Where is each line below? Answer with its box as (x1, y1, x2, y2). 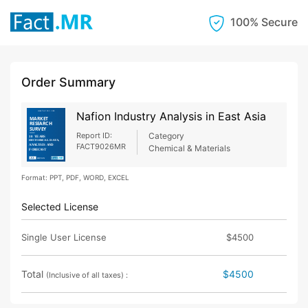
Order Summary (21, 74, 115, 89)
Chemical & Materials (148, 142, 230, 153)
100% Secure (230, 15, 298, 29)
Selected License (21, 201, 98, 213)
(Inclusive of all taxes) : (46, 270, 128, 280)
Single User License (21, 232, 107, 243)
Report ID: (76, 130, 112, 140)
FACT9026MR (76, 141, 126, 151)
